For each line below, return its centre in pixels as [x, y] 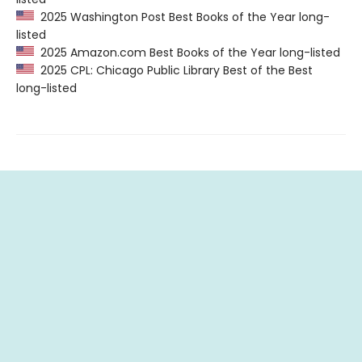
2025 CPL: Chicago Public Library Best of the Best [173, 71]
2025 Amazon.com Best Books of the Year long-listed [187, 53]
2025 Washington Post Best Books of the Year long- [182, 17]
